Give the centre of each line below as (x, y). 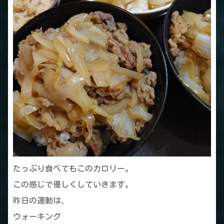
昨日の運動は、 (41, 201)
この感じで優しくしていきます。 (73, 185)
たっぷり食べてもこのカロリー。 (73, 169)
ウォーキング (37, 217)
